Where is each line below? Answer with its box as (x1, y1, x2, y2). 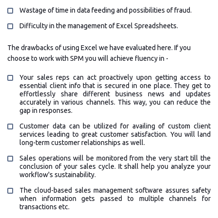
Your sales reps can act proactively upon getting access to (19, 73, 211, 81)
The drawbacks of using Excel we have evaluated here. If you (7, 43, 191, 52)
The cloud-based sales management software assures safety (19, 186, 211, 194)
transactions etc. (19, 202, 70, 211)
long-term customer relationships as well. (19, 138, 145, 146)
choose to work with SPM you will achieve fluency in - (7, 54, 168, 62)
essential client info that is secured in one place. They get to (19, 81, 211, 90)
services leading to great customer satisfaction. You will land (19, 130, 211, 138)
